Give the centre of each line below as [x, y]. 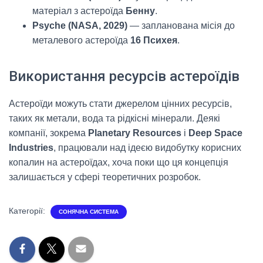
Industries [31, 148]
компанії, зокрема [48, 133]
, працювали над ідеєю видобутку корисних [147, 148]
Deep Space [215, 133]
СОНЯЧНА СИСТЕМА [89, 212]
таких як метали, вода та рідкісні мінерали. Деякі [114, 119]
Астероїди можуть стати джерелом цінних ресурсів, [120, 104]
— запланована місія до [181, 26]
